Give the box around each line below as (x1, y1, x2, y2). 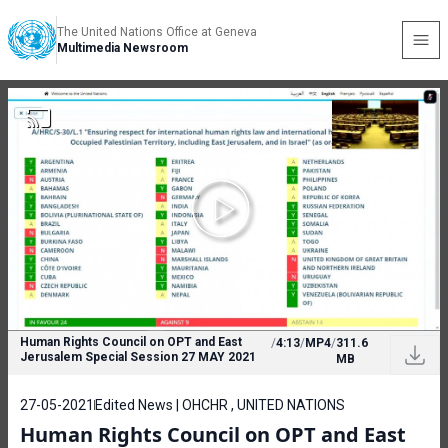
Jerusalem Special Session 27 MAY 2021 (20, 350, 256, 364)
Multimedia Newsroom (57, 41, 188, 55)
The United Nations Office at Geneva (57, 25, 257, 39)
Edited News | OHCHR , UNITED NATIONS (95, 397, 345, 413)
